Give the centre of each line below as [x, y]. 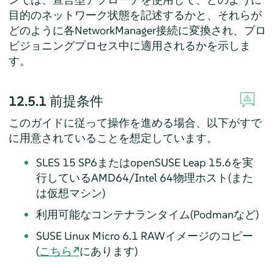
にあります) [108, 251]
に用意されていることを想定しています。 [113, 138]
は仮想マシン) [70, 193]
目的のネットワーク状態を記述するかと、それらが [135, 15]
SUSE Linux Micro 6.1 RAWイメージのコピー [144, 235]
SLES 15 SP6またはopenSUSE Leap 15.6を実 [144, 162]
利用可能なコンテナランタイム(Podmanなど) [147, 214]
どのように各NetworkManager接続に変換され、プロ [137, 30]
